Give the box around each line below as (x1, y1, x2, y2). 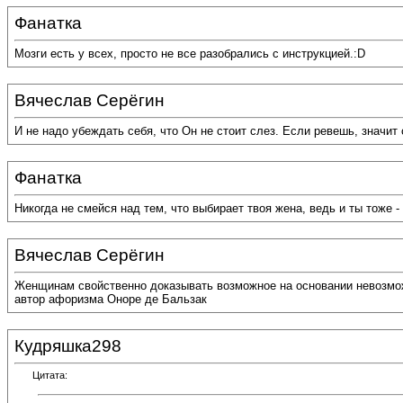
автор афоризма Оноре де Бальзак (14, 292, 207, 307)
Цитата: (32, 370, 67, 381)
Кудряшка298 (14, 336, 121, 355)
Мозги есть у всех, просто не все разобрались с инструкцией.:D (14, 47, 365, 61)
